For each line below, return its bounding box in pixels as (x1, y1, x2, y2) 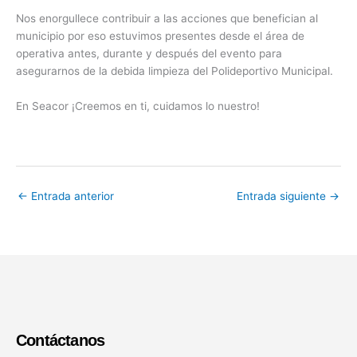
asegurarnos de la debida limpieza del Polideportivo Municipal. (16, 64, 333, 77)
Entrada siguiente (237, 189, 329, 202)
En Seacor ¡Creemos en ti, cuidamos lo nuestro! (16, 99, 260, 112)
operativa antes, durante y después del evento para (16, 46, 282, 60)
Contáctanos (16, 331, 105, 350)
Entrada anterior (28, 189, 114, 202)
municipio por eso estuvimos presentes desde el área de (16, 29, 304, 42)
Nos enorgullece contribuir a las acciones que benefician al (16, 11, 318, 25)
